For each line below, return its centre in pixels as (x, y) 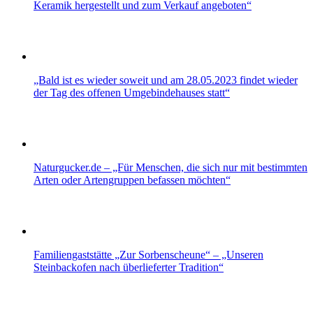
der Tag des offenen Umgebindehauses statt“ (132, 92)
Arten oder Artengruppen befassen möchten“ (132, 180)
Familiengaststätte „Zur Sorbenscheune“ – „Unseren (148, 254)
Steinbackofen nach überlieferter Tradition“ (129, 267)
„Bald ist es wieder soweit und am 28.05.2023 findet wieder (166, 80)
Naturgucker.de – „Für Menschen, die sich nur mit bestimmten (170, 167)
